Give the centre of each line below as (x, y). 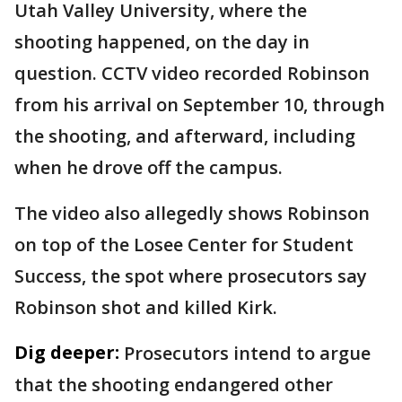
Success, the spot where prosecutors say (191, 276)
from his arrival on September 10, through (200, 105)
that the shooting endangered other (174, 385)
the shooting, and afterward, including (185, 136)
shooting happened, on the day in (162, 42)
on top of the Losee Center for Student (184, 245)
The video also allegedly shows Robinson (192, 214)
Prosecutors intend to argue (247, 354)
